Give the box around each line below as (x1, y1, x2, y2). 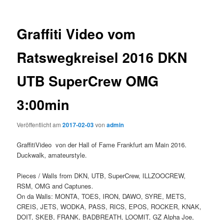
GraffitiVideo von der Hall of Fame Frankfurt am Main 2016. (17, 140, 187, 150)
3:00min (17, 94, 70, 114)
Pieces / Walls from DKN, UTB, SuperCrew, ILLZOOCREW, (17, 171, 186, 181)
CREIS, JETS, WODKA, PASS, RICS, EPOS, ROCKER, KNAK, (17, 202, 202, 212)
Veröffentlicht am (17, 120, 63, 129)
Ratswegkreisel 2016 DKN (17, 47, 188, 67)
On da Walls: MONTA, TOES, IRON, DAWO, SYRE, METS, (17, 192, 187, 201)
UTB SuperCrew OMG (17, 70, 159, 91)
